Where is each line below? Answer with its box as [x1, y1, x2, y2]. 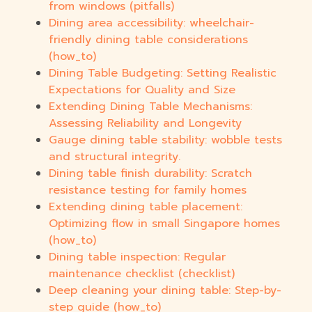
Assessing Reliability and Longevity [49, 115, 242, 132]
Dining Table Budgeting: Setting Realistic [49, 65, 276, 82]
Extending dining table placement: [49, 198, 242, 216]
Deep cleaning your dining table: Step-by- [49, 282, 281, 299]
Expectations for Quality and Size [49, 81, 235, 99]
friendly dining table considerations [49, 31, 248, 49]
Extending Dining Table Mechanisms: [49, 98, 252, 116]
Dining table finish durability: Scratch [49, 165, 252, 182]
